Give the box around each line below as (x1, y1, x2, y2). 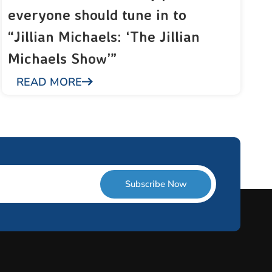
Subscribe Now (124, 178, 187, 191)
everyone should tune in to (7, 5, 186, 24)
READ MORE (16, 74, 82, 89)
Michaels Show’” (7, 49, 117, 67)
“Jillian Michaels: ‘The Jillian (7, 27, 200, 46)
